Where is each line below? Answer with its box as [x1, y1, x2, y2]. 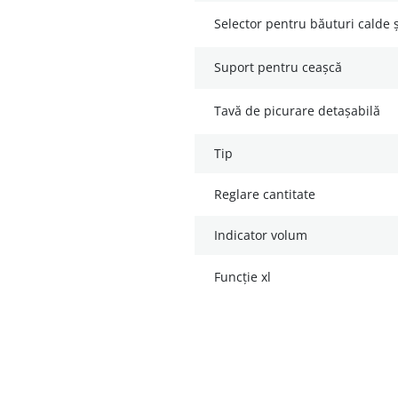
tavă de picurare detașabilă [221, 102, 380, 120]
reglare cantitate [222, 186, 315, 203]
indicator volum [218, 227, 307, 244]
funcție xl [220, 268, 271, 286]
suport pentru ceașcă [221, 59, 342, 76]
